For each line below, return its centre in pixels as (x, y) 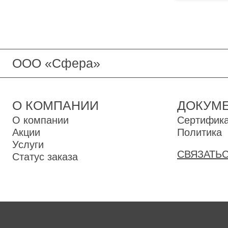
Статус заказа (45, 157)
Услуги (28, 145)
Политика (199, 132)
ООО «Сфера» (56, 63)
